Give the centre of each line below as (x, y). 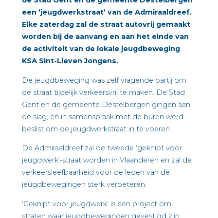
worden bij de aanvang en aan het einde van (105, 37)
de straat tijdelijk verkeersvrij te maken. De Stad (103, 92)
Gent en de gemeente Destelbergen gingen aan (106, 104)
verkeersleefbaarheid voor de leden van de (96, 173)
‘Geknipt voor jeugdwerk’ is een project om (96, 204)
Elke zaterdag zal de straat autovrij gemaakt (106, 25)
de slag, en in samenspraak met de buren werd (102, 117)
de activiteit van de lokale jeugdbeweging (101, 49)
